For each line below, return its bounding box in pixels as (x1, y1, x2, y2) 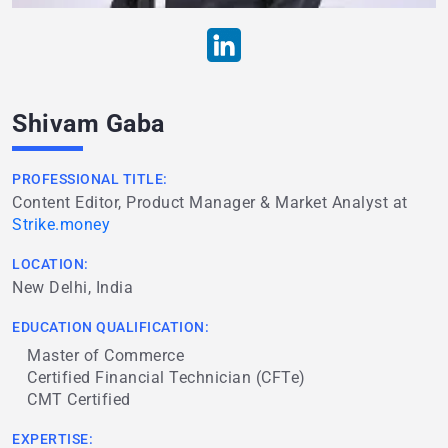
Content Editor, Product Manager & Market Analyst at (12, 193, 408, 213)
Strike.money (12, 215, 110, 235)
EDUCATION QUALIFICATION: (12, 319, 209, 336)
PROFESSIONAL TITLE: (12, 171, 168, 188)
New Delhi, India (12, 278, 133, 298)
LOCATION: (12, 256, 89, 273)
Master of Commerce (27, 346, 184, 366)
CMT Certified (27, 390, 131, 410)
